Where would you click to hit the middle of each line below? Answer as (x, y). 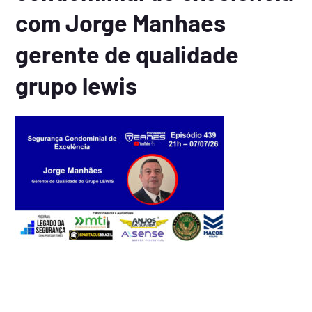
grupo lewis (77, 85)
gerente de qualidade (127, 54)
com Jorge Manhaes (121, 23)
